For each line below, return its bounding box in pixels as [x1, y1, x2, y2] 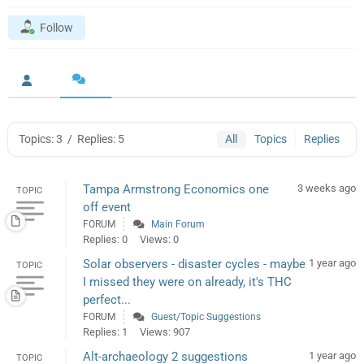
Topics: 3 [19, 132, 63, 146]
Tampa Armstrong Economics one [83, 182, 269, 197]
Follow [40, 21, 73, 35]
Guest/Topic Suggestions [151, 311, 261, 323]
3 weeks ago [297, 182, 356, 195]
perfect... [83, 292, 131, 308]
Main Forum [151, 219, 205, 231]
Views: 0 [140, 233, 179, 246]
